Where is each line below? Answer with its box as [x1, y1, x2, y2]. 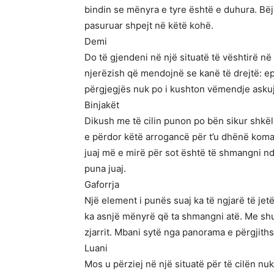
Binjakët [84, 99, 119, 111]
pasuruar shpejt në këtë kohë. [84, 20, 213, 31]
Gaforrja [84, 179, 119, 190]
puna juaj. [84, 163, 126, 174]
